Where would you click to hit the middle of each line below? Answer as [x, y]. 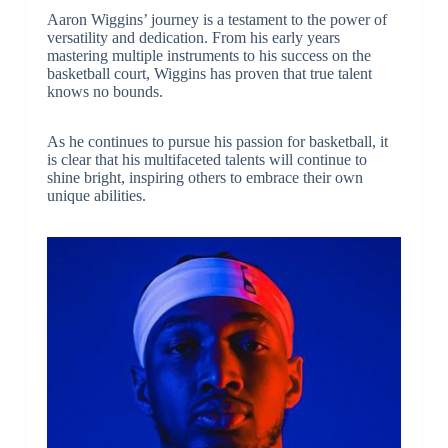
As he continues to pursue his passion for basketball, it [217, 142]
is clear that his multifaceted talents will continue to [206, 160]
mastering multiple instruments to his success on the [208, 56]
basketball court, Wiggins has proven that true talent [209, 74]
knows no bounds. [104, 92]
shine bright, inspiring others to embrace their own [204, 178]
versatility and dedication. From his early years [193, 38]
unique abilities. [96, 196]
